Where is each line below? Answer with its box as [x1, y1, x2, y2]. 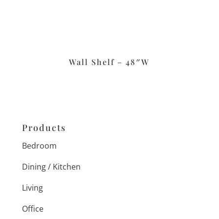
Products [22, 121, 66, 133]
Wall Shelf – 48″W [69, 57, 150, 67]
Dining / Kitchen [22, 161, 81, 172]
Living [22, 182, 43, 193]
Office [22, 203, 44, 214]
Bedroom [22, 140, 57, 151]
